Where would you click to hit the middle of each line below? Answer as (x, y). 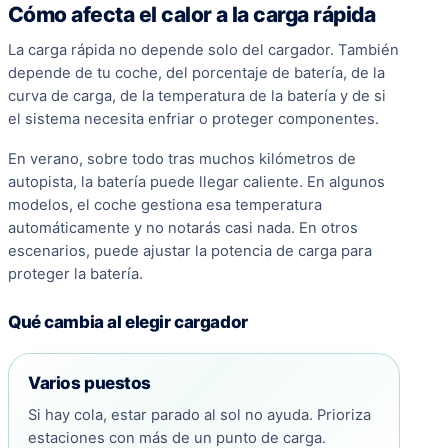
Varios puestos (90, 383)
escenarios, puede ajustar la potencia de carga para (190, 251)
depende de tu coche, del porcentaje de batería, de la (196, 73)
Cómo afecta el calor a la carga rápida (192, 15)
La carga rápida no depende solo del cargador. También (203, 50)
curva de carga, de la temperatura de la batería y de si (197, 96)
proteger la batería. (75, 274)
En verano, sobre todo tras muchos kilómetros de (182, 159)
